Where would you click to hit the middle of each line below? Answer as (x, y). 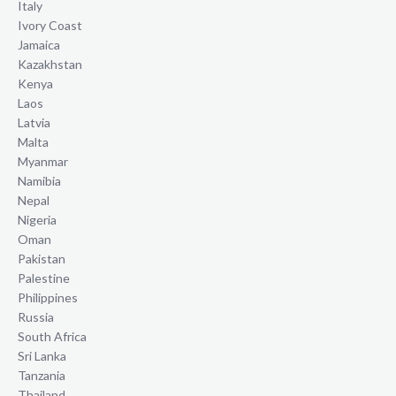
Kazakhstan (50, 65)
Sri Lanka (42, 356)
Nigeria (37, 220)
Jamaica (39, 45)
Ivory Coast (50, 26)
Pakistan (42, 259)
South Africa (52, 337)
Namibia (39, 181)
